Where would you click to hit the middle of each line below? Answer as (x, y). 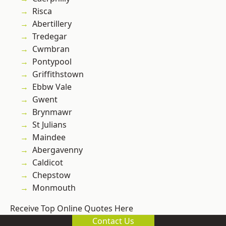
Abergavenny (58, 150)
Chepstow (51, 175)
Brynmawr (52, 112)
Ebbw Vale (52, 87)
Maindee (49, 137)
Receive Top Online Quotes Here (72, 209)
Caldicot (48, 163)
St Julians (49, 125)
